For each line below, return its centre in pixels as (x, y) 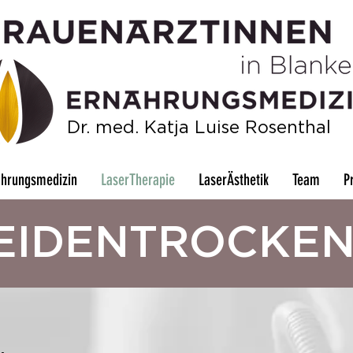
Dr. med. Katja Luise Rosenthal (199, 128)
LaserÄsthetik (233, 180)
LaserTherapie (137, 180)
